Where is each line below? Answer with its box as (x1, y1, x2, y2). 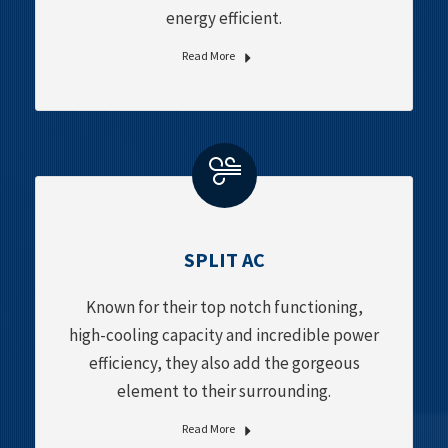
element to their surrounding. (117, 379, 331, 402)
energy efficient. (166, 6, 282, 29)
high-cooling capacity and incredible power (69, 323, 379, 346)
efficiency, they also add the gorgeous (88, 351, 360, 374)
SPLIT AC (183, 246, 265, 272)
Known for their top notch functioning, (85, 295, 363, 318)
